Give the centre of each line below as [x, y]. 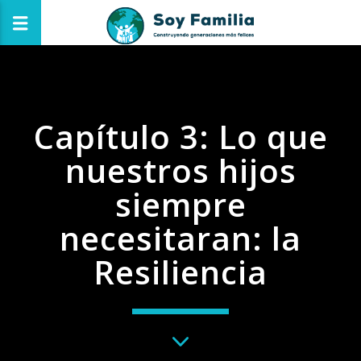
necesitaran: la [180, 238]
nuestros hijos [180, 170]
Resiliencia [180, 272]
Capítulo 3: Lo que [180, 136]
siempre [180, 204]
